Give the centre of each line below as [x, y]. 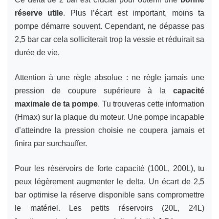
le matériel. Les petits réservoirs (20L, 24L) [109, 208]
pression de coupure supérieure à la [94, 90]
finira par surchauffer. [51, 143]
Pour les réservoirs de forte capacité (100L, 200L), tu [109, 168]
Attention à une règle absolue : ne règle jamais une [109, 77]
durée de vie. [37, 52]
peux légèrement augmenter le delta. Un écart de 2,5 [109, 181]
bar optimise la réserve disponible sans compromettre [109, 195]
